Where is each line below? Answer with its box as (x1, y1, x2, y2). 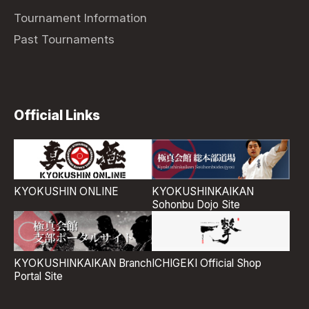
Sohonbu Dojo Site (152, 198, 240, 212)
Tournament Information (14, 11, 147, 26)
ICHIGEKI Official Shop (152, 257, 261, 270)
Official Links (14, 106, 100, 123)
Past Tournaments (14, 32, 114, 47)
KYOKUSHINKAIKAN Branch (14, 257, 152, 270)
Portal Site (14, 270, 63, 283)
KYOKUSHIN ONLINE (14, 185, 119, 199)
